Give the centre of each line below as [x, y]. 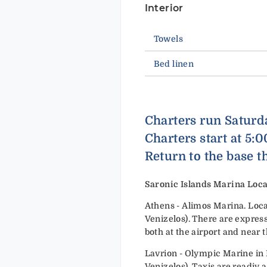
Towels [168, 39]
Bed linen [174, 64]
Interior [164, 8]
